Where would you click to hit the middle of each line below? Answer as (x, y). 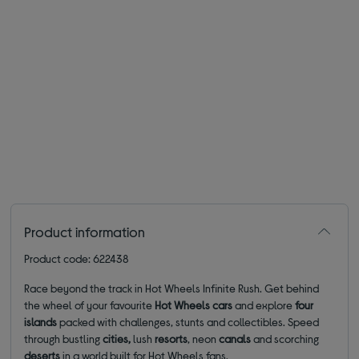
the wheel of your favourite (89, 305)
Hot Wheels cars (193, 305)
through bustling (63, 339)
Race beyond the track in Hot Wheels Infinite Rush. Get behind (172, 288)
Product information (85, 232)
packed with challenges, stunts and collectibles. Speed (188, 322)
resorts (170, 339)
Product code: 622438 (77, 259)
